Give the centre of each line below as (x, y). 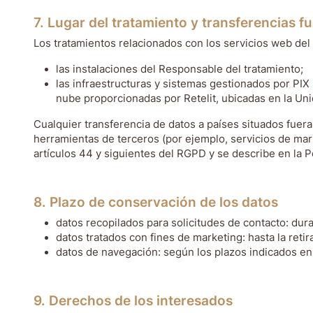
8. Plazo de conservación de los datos (156, 202)
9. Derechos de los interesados (133, 301)
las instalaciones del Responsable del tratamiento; (180, 69)
